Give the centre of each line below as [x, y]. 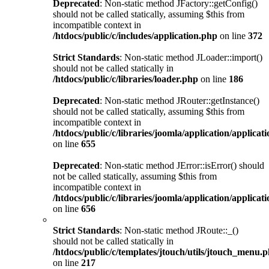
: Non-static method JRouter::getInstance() [180, 100]
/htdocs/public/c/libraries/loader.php [125, 79]
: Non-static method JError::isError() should [182, 165]
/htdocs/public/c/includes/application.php [135, 35]
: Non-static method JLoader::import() [191, 57]
